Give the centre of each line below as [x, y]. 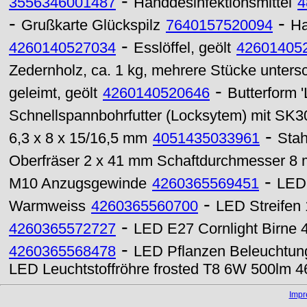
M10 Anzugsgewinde [78, 184]
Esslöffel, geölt [182, 48]
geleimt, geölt [53, 93]
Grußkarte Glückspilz [91, 25]
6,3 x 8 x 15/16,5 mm [78, 138]
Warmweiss [47, 206]
